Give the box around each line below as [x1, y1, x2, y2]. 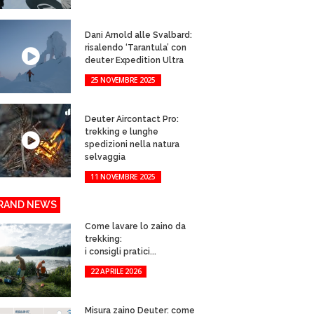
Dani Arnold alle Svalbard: [84, 30, 192, 40]
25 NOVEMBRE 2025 [90, 75, 156, 85]
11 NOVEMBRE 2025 [90, 172, 156, 182]
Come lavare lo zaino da [84, 221, 186, 231]
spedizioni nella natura [84, 139, 179, 149]
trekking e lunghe [84, 127, 158, 137]
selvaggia [84, 152, 125, 162]
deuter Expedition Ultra [84, 55, 184, 65]
